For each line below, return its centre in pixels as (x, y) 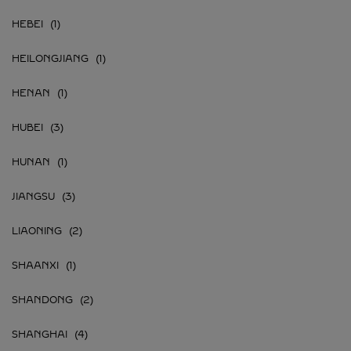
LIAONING (37, 231)
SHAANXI (35, 266)
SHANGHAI (40, 335)
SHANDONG (42, 300)
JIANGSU (33, 197)
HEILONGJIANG (50, 59)
